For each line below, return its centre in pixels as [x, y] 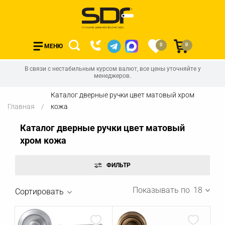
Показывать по [161, 190]
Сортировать [40, 192]
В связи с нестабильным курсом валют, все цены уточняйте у [113, 69]
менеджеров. [113, 76]
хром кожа [43, 140]
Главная [21, 106]
